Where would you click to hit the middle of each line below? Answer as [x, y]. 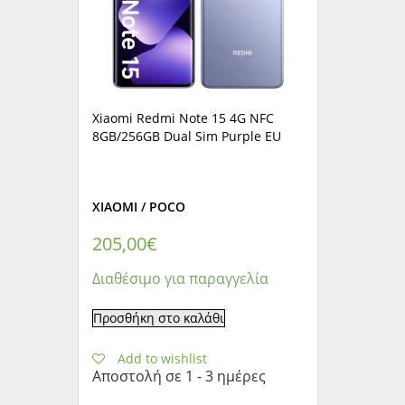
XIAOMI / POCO [139, 206]
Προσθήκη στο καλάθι [159, 317]
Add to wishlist [163, 358]
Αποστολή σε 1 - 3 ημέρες [179, 376]
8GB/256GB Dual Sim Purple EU [187, 136]
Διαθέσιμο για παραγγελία [181, 278]
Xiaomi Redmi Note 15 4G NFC [184, 118]
